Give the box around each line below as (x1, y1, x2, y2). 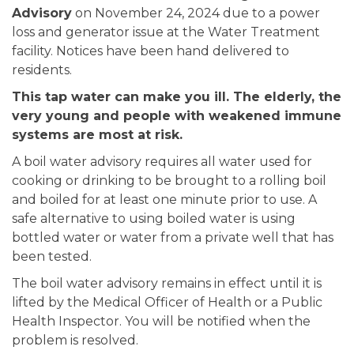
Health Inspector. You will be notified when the (12, 314, 311, 330)
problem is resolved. (12, 333, 138, 348)
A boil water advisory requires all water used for (12, 154, 312, 170)
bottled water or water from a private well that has (12, 230, 333, 246)
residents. (12, 62, 72, 78)
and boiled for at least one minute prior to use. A (12, 192, 317, 208)
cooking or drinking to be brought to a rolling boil (12, 173, 326, 189)
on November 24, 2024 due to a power (72, 6, 320, 21)
